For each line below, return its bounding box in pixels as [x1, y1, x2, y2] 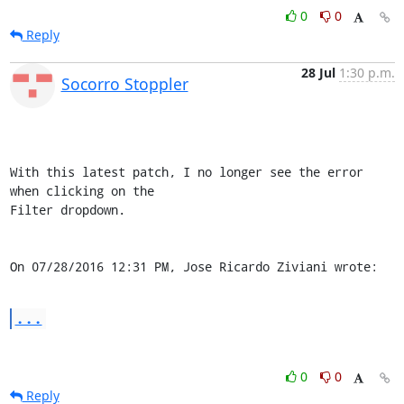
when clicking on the [9, 181, 161, 199]
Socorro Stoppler [60, 72, 188, 95]
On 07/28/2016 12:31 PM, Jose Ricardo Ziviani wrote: [9, 257, 378, 275]
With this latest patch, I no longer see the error [9, 162, 363, 180]
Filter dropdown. [9, 200, 125, 218]
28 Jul [300, 63, 335, 81]
